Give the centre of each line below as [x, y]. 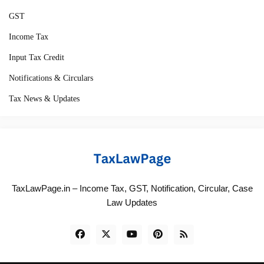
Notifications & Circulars [51, 78]
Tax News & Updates [44, 98]
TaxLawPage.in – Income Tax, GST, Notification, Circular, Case [132, 188]
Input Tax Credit [37, 57]
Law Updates [132, 202]
